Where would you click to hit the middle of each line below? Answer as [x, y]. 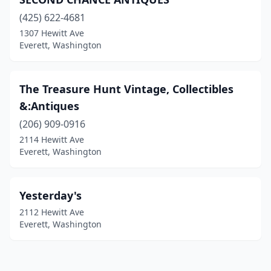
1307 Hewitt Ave [52, 33]
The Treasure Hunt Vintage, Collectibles [126, 89]
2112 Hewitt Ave [52, 212]
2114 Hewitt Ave [52, 139]
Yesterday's [51, 195]
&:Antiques [49, 106]
